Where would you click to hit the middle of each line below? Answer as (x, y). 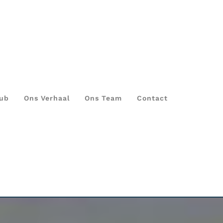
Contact (153, 98)
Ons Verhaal (47, 98)
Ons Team (104, 98)
